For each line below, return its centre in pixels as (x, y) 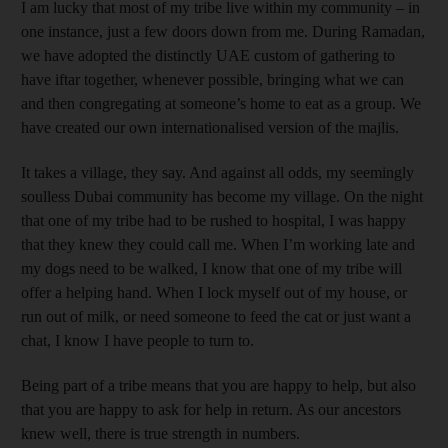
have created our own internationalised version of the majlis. (210, 127)
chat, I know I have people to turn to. (137, 340)
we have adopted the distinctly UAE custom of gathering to (208, 55)
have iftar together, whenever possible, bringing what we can (212, 79)
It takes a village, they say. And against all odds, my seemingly (217, 172)
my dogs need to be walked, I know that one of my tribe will (211, 268)
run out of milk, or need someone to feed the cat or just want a (216, 316)
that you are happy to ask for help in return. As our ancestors (211, 409)
